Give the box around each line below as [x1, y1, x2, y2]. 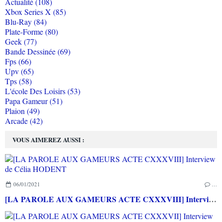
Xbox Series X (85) [5, 6, 66, 17]
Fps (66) [5, 56, 31, 67]
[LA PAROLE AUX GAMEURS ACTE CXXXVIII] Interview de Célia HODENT [209, 193, 217, 205]
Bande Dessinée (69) [5, 46, 70, 57]
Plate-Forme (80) [5, 26, 58, 37]
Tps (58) [5, 76, 32, 87]
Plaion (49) [5, 106, 40, 116]
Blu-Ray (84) [5, 16, 47, 27]
